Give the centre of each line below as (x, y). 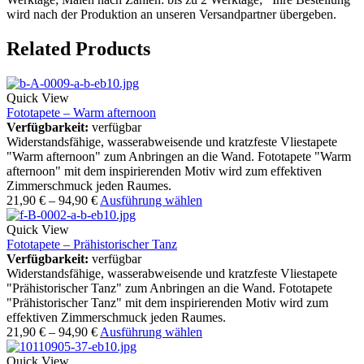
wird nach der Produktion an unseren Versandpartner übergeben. (171, 15)
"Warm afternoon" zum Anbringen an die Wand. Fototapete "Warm (179, 157)
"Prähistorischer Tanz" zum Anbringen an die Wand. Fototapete (169, 288)
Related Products (78, 49)
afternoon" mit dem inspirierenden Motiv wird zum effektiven (164, 171)
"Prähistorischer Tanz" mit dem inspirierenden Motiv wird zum (167, 303)
